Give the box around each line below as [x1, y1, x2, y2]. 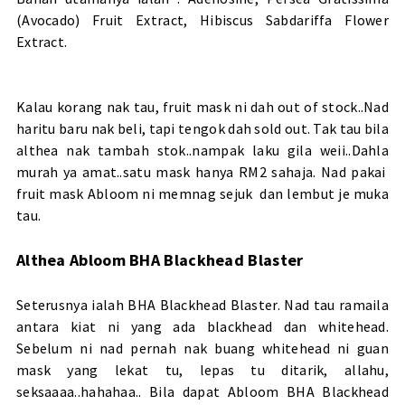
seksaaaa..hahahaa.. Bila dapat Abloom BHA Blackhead [15, 382, 390, 401]
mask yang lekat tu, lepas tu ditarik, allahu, [15, 361, 390, 380]
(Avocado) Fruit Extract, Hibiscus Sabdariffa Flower [15, 11, 390, 30]
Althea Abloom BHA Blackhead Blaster [15, 250, 304, 271]
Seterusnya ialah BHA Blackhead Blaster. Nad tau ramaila [15, 296, 390, 315]
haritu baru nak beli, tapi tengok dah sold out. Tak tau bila [15, 119, 390, 138]
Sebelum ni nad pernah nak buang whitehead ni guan [15, 339, 390, 358]
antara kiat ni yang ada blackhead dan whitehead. [15, 317, 390, 336]
